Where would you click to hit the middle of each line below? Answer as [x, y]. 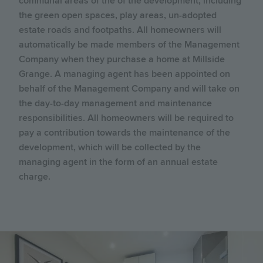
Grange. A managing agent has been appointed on [124, 74]
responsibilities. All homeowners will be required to [126, 118]
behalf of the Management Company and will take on [129, 88]
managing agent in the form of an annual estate [118, 162]
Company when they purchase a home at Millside [122, 59]
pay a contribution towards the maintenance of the [124, 132]
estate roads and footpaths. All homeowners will [120, 30]
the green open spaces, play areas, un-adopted [118, 15]
